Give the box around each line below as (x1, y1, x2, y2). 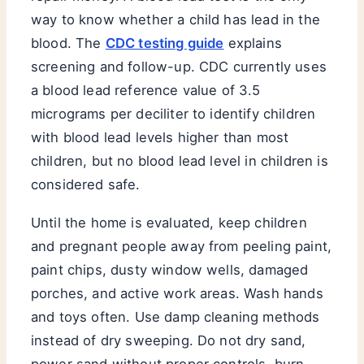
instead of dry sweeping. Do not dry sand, (31, 331, 306, 349)
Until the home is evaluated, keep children (31, 214, 307, 231)
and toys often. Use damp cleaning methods (31, 308, 320, 325)
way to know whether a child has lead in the (31, 11, 320, 28)
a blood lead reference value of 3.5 (31, 81, 261, 98)
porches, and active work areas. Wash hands (31, 284, 323, 301)
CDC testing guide (105, 34, 224, 51)
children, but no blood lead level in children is (31, 152, 328, 169)
